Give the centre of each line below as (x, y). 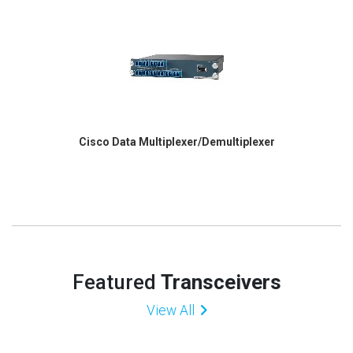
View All (170, 310)
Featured (116, 282)
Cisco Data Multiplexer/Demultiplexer (176, 142)
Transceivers (221, 282)
